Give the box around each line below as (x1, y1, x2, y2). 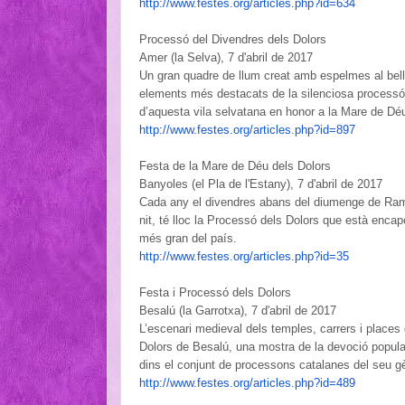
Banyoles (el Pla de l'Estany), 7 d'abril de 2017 (139, 176, 382, 191)
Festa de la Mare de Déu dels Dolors (139, 158, 331, 173)
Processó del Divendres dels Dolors (139, 32, 326, 46)
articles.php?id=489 (253, 375, 355, 390)
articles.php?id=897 (253, 122, 355, 137)
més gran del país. (139, 231, 240, 245)
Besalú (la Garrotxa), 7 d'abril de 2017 (139, 303, 336, 317)
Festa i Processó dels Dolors (139, 285, 291, 299)
